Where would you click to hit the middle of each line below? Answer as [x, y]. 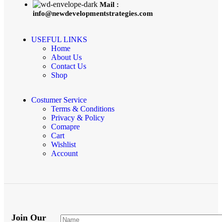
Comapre [65, 127]
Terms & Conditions [83, 109]
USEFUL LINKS [59, 40]
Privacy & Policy [78, 118]
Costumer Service [59, 100]
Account [64, 154]
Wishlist [63, 145]
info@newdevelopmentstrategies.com [93, 14]
